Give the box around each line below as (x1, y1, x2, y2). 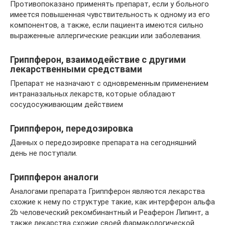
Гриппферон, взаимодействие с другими (10, 54, 186, 65)
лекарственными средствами (10, 64, 142, 74)
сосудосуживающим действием (10, 100, 123, 109)
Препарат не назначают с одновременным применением (10, 79, 208, 88)
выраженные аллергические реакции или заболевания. (10, 31, 201, 40)
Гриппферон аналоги (10, 172, 98, 182)
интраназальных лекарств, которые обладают (10, 89, 176, 98)
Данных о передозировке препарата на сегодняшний (10, 138, 196, 147)
